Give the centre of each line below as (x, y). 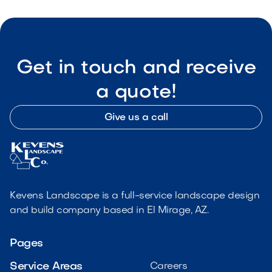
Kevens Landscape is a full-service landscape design (135, 196)
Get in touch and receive (136, 68)
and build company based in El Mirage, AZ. (109, 211)
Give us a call (136, 118)
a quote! (136, 93)
